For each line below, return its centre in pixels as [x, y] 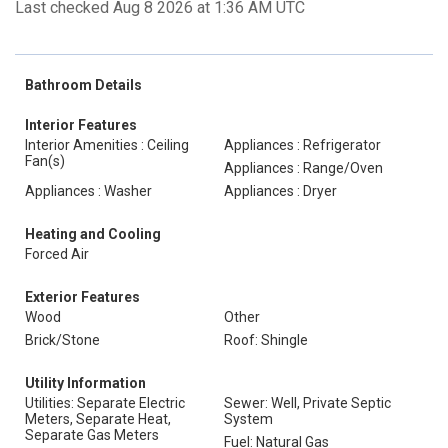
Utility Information [85, 383]
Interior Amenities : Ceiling [107, 145]
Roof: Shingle [266, 340]
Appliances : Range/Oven [303, 168]
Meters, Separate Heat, [98, 419]
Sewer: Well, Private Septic [307, 403]
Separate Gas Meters [92, 435]
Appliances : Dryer [280, 191]
